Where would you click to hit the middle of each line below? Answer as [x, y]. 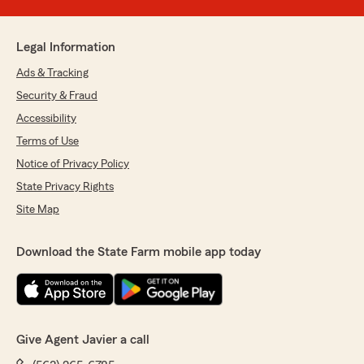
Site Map [38, 210]
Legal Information [66, 48]
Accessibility [46, 119]
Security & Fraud [57, 96]
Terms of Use [48, 142]
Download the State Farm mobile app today [139, 252]
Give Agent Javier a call [83, 340]
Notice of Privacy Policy [73, 165]
